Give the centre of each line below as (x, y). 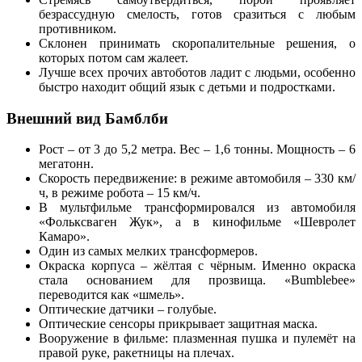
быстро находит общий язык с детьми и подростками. (187, 86)
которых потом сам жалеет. (114, 57)
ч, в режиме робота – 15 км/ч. (120, 193)
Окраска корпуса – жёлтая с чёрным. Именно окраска (197, 266)
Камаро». (64, 237)
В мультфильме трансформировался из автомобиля (197, 208)
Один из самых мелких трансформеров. (148, 251)
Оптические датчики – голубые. (128, 309)
